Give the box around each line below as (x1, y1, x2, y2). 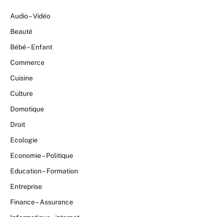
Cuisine (10, 74, 33, 82)
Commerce (10, 59, 45, 67)
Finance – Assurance (10, 198, 73, 206)
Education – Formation (10, 167, 78, 175)
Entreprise (10, 183, 42, 191)
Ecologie (10, 136, 38, 144)
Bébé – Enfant (10, 43, 52, 51)
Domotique (10, 105, 44, 113)
